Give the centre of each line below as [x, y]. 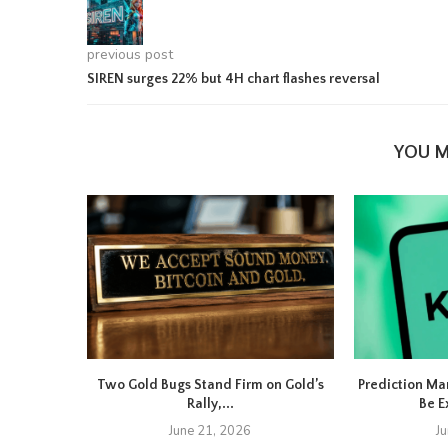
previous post [130, 54]
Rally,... [210, 404]
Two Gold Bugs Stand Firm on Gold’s [210, 385]
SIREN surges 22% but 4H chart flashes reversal [233, 79]
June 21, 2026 [210, 431]
